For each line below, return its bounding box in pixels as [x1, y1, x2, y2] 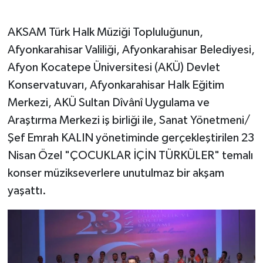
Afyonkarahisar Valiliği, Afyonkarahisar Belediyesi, [7, 43, 255, 56]
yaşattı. [7, 184, 46, 197]
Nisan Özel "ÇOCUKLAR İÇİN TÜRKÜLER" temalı [7, 149, 253, 161]
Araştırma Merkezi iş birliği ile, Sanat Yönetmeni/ [7, 114, 250, 126]
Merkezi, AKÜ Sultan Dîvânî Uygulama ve [7, 96, 210, 109]
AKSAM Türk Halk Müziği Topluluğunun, [7, 26, 203, 38]
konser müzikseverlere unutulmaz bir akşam [7, 167, 224, 179]
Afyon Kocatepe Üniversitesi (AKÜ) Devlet [7, 61, 220, 73]
